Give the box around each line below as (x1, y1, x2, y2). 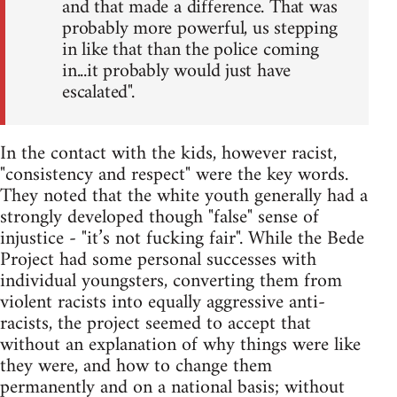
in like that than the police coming (62, 32, 319, 67)
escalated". (62, 74, 135, 110)
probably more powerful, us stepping (62, 11, 338, 46)
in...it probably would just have (62, 53, 292, 89)
